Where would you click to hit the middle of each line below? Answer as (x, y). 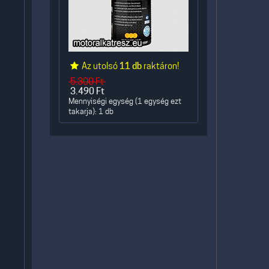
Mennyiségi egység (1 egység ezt (125, 101)
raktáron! (161, 66)
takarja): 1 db (91, 111)
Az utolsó (100, 66)
